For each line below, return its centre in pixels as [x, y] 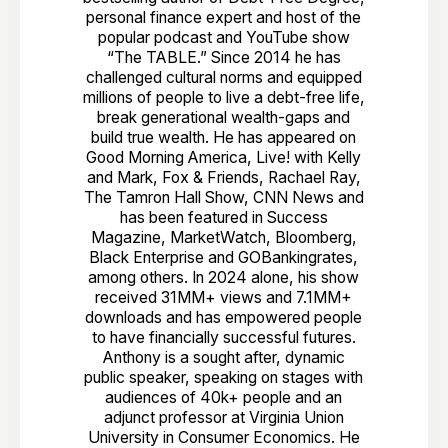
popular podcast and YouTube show [223, 38]
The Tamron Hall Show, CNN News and [223, 198]
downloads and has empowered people [224, 318]
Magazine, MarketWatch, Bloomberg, [223, 238]
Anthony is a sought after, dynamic [223, 358]
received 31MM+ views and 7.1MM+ [224, 298]
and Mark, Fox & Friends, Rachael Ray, [223, 178]
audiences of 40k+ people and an [224, 398]
